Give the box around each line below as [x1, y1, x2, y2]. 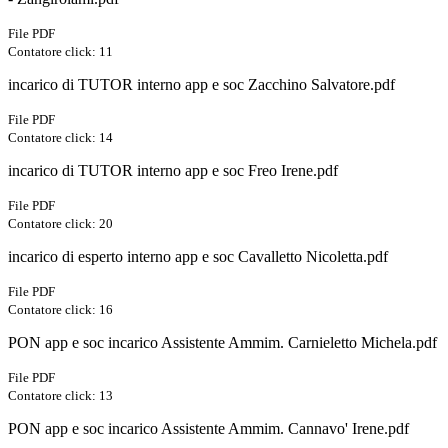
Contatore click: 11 [8, 44, 113, 60]
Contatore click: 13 [8, 388, 113, 404]
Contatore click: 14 [8, 130, 113, 146]
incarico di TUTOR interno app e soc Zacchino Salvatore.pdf [8, 76, 395, 94]
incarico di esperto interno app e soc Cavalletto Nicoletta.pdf [8, 248, 388, 266]
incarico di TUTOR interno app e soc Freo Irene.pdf [8, 162, 338, 180]
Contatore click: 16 [8, 302, 113, 318]
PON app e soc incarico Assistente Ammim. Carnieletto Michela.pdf [8, 334, 437, 352]
